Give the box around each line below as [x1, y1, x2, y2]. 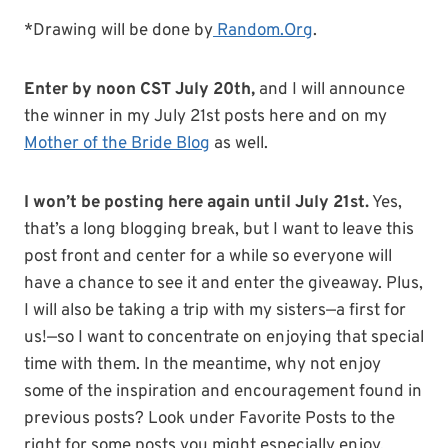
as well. [210, 133, 268, 156]
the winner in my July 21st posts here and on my [24, 106, 387, 129]
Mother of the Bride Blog [24, 133, 210, 156]
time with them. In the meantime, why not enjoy [24, 354, 381, 377]
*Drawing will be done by [24, 20, 213, 43]
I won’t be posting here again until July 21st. [24, 192, 369, 215]
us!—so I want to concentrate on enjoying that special [24, 327, 424, 350]
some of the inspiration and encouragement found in [24, 381, 422, 404]
